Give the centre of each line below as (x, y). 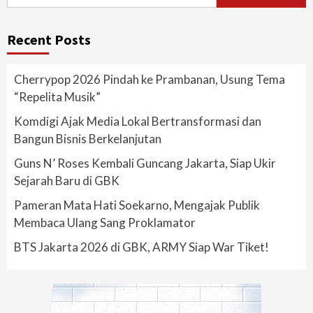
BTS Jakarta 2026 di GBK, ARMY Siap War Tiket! (141, 247)
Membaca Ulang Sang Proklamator (105, 223)
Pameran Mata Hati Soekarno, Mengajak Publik (137, 205)
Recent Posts (49, 39)
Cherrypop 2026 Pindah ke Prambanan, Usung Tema (150, 79)
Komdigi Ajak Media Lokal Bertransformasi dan (138, 121)
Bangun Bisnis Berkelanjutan (88, 139)
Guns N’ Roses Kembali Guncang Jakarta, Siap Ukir (145, 163)
